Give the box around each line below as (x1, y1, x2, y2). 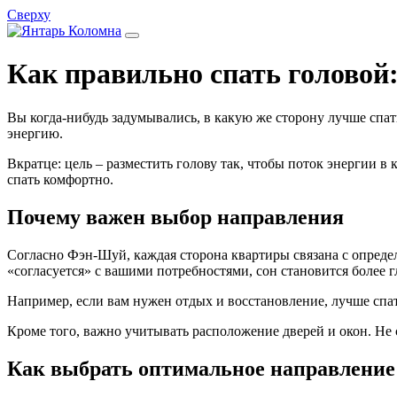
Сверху (7, 7, 51, 22)
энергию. (7, 125, 63, 141)
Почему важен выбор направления (7, 205, 344, 229)
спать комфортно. (7, 171, 113, 187)
